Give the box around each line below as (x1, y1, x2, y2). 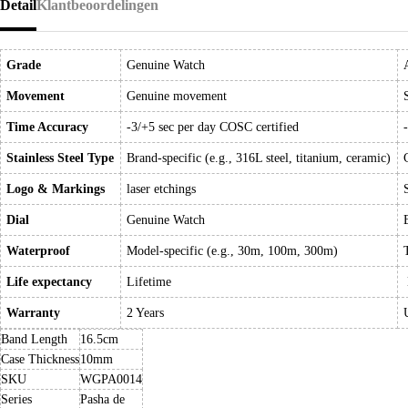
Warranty (6, 306, 61, 320)
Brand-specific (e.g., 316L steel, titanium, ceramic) (127, 151, 392, 165)
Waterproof (6, 244, 71, 258)
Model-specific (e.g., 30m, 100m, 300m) (127, 244, 339, 258)
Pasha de (80, 393, 125, 406)
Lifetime (127, 275, 172, 289)
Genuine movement (127, 89, 228, 103)
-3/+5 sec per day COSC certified (127, 120, 300, 134)
